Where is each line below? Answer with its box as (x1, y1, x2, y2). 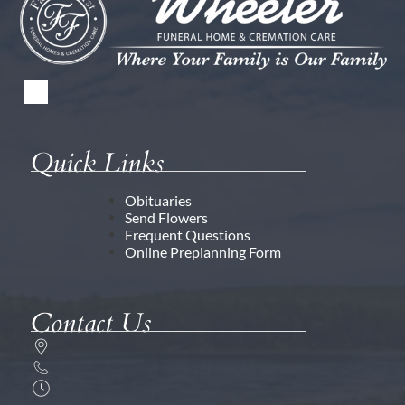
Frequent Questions (124, 226, 250, 244)
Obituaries (124, 192, 192, 210)
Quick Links (30, 145, 164, 183)
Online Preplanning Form (124, 243, 281, 261)
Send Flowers (124, 209, 208, 227)
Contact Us (30, 305, 151, 343)
